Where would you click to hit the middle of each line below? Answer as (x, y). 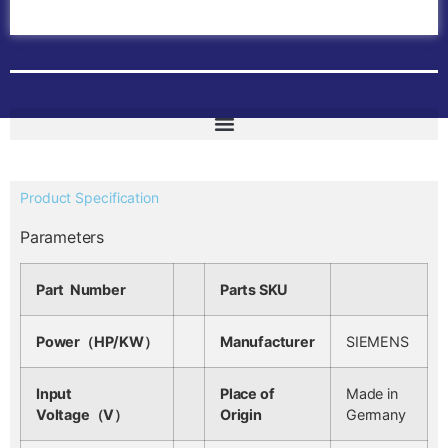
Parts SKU (254, 290)
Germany (376, 415)
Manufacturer (267, 342)
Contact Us (224, 25)
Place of (247, 394)
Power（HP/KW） (97, 342)
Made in (372, 394)
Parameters (62, 237)
